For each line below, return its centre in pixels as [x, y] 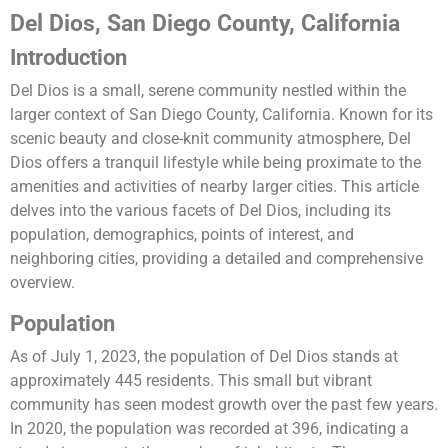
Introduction [68, 58]
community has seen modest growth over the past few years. [224, 405]
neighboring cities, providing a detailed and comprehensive [216, 259]
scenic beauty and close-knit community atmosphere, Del [210, 139]
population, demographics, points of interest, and [182, 235]
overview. [42, 283]
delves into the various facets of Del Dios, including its [200, 211]
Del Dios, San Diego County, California [205, 23]
